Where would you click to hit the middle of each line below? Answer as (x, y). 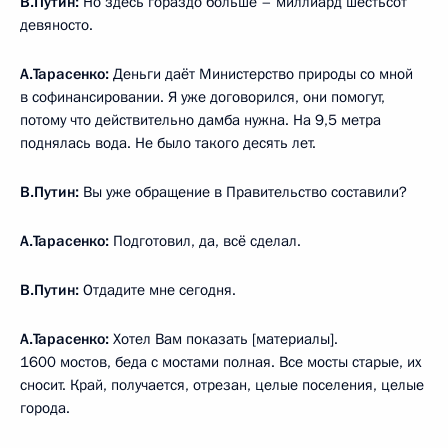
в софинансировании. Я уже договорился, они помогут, (202, 97)
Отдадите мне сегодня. (157, 290)
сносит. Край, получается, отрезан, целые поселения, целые (222, 385)
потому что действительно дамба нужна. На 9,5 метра (200, 120)
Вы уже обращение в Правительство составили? (245, 192)
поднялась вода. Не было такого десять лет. (168, 143)
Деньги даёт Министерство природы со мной (261, 74)
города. (45, 408)
